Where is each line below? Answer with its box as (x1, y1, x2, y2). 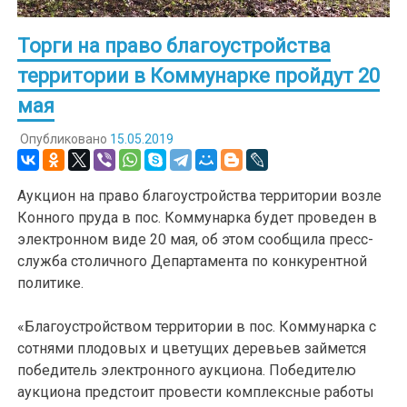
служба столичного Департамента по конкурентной (17, 252, 368, 270)
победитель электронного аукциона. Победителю (17, 361, 357, 379)
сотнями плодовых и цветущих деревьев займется (17, 339, 367, 357)
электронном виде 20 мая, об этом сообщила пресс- (17, 230, 374, 248)
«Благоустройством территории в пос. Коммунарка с (17, 317, 377, 335)
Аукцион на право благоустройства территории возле (17, 186, 382, 204)
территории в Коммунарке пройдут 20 (17, 65, 381, 87)
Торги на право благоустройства (17, 35, 332, 57)
